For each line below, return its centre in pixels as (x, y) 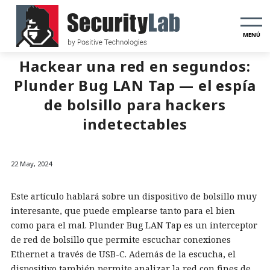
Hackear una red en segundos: (135, 66)
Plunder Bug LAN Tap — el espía (135, 85)
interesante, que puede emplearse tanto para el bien (123, 211)
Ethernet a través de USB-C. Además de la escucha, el (123, 254)
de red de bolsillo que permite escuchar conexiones (121, 240)
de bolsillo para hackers (135, 105)
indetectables (135, 124)
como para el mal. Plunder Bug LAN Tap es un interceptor (134, 225)
